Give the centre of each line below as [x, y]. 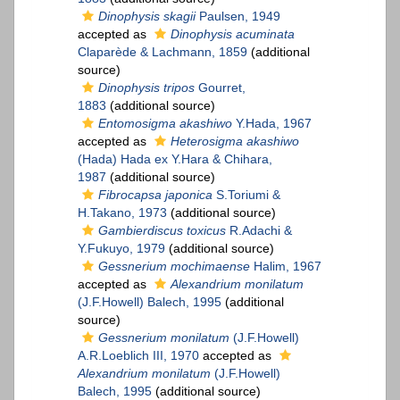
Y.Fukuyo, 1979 [121, 249]
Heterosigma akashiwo [235, 142]
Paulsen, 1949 [238, 17]
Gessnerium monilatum [164, 338]
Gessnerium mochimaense [174, 267]
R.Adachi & [259, 231]
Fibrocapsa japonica [155, 195]
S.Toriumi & [246, 195]
